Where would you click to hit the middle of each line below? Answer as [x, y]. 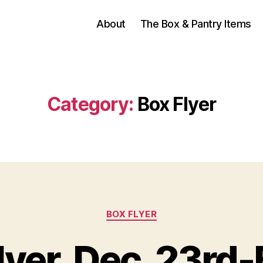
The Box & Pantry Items [195, 23]
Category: [90, 104]
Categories [157, 209]
